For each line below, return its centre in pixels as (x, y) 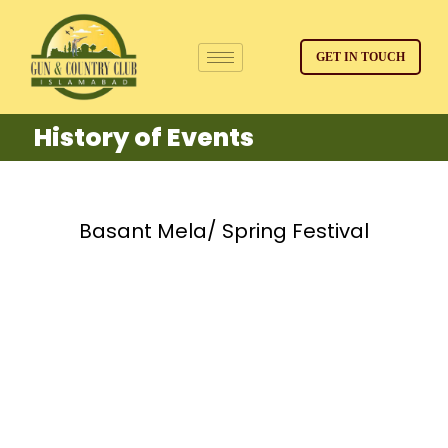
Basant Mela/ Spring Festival (223, 231)
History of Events (144, 138)
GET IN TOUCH (361, 57)
